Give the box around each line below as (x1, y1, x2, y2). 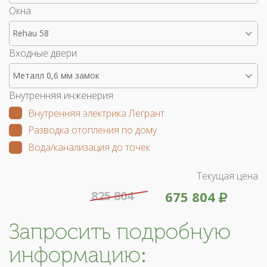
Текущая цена (197, 169, 258, 182)
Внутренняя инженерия (9, 88, 113, 102)
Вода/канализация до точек (28, 141, 150, 154)
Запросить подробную (9, 218, 231, 244)
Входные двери (9, 46, 77, 60)
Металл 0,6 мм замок (13, 69, 100, 81)
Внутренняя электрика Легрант (28, 106, 164, 120)
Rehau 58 (13, 27, 49, 39)
